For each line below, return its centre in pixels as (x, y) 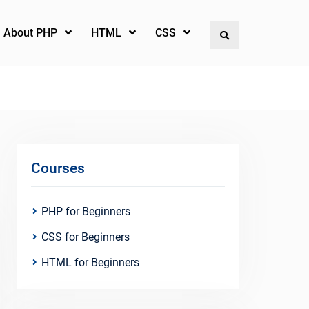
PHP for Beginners (86, 211)
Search (245, 34)
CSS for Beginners (86, 237)
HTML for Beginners (90, 262)
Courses (58, 168)
